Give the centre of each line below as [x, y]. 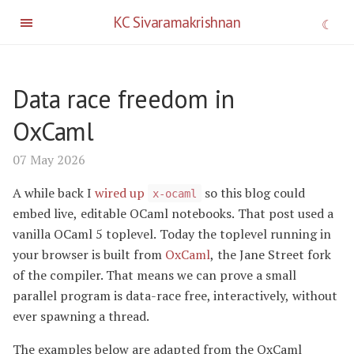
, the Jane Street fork [271, 254]
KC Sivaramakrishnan [177, 22]
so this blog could [253, 192]
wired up [121, 192]
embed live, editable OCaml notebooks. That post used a [173, 213]
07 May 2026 [49, 159]
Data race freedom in [124, 99]
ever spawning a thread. [81, 316]
